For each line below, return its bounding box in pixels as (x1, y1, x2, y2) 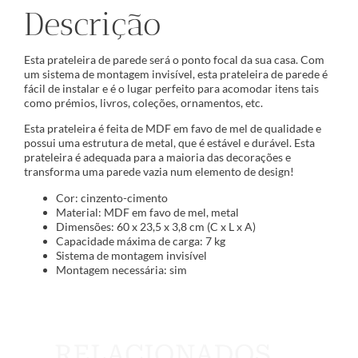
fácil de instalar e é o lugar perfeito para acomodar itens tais (24, 82, 319, 96)
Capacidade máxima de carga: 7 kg (56, 233, 225, 248)
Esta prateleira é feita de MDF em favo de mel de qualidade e (24, 121, 321, 136)
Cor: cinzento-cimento (56, 190, 168, 205)
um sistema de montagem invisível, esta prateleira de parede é (24, 67, 328, 82)
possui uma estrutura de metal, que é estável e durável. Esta (24, 136, 315, 150)
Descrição (24, 5, 161, 44)
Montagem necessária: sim (56, 262, 187, 276)
